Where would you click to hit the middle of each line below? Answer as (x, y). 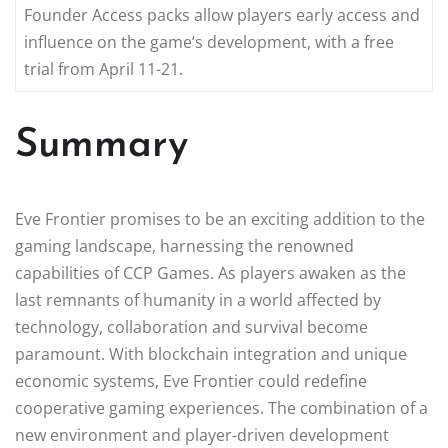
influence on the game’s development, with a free (209, 41)
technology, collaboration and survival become (191, 326)
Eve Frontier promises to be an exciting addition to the (220, 218)
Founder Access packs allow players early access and (222, 14)
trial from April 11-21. (103, 68)
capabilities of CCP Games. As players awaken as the (210, 272)
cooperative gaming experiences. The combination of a (221, 407)
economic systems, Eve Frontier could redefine (191, 380)
